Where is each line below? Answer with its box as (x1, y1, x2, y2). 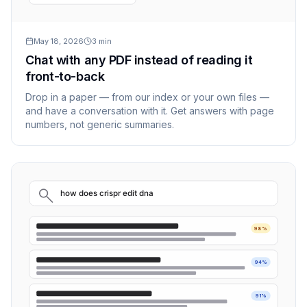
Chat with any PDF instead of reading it (25, 53, 253, 68)
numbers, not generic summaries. (25, 119, 174, 131)
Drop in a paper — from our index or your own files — (25, 91, 269, 103)
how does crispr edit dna (60, 188, 154, 199)
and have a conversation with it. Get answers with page (25, 105, 274, 117)
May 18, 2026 (34, 36, 84, 47)
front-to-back (25, 69, 105, 84)
